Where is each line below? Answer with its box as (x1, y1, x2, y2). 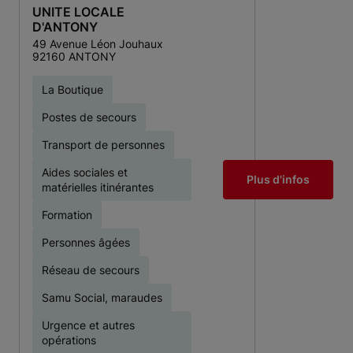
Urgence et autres (42, 318, 135, 332)
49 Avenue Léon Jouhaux (32, 37, 163, 50)
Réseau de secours (42, 263, 139, 277)
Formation (42, 208, 92, 221)
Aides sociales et (42, 165, 128, 179)
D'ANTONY (32, 19, 98, 35)
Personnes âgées (42, 236, 130, 249)
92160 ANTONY (32, 50, 116, 63)
